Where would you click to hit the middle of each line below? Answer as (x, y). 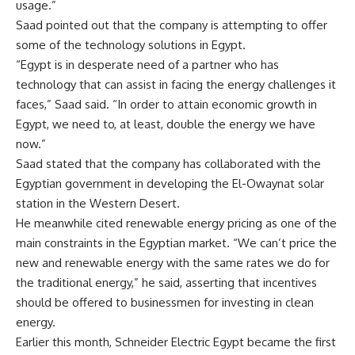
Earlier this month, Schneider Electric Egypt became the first (176, 342)
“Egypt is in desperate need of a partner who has (147, 64)
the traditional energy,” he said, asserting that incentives (166, 282)
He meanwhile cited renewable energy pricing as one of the (176, 223)
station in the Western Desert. (98, 203)
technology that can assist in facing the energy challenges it (176, 84)
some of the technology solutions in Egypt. (131, 44)
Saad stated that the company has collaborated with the (168, 163)
